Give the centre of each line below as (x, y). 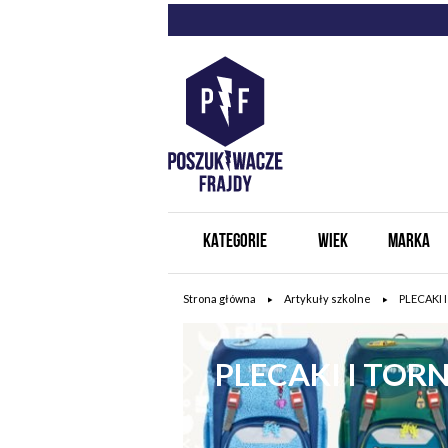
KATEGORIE (234, 242)
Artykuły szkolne (327, 298)
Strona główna (219, 298)
